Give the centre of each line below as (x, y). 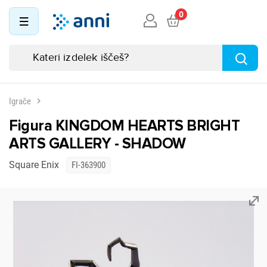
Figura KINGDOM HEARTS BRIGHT (124, 126)
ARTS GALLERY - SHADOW (97, 144)
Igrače (20, 101)
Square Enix (34, 165)
